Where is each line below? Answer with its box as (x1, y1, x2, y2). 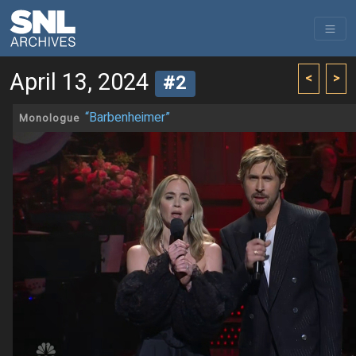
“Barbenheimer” (85, 108, 170, 127)
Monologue (19, 111, 79, 126)
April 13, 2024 (10, 66, 149, 99)
